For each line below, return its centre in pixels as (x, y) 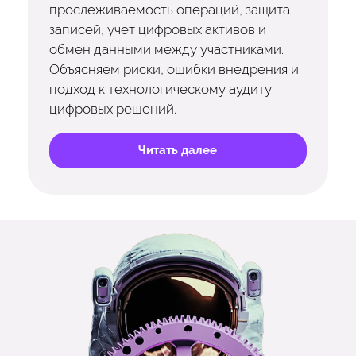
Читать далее (178, 150)
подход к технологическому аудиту (160, 89)
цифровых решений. (112, 109)
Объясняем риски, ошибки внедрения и (174, 70)
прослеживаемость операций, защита (169, 10)
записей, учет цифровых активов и (157, 30)
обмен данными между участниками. (166, 50)
